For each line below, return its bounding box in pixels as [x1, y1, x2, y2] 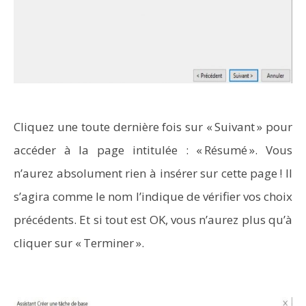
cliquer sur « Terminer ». [14, 235, 144, 251]
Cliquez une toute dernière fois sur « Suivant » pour [14, 119, 292, 135]
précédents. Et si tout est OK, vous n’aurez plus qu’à [14, 212, 292, 227]
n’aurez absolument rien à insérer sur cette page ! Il [14, 165, 292, 181]
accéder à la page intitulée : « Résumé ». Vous [14, 142, 292, 158]
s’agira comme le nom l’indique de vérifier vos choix [14, 189, 292, 204]
